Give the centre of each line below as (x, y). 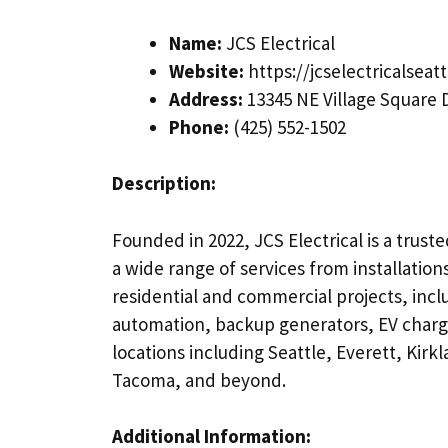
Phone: (199, 126)
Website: (206, 70)
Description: (164, 183)
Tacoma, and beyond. (199, 379)
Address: (206, 98)
